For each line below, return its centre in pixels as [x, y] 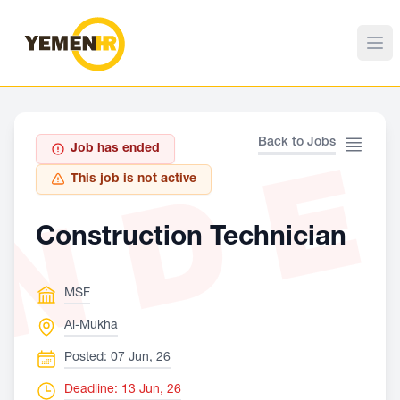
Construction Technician [191, 239]
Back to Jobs [297, 143]
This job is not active [133, 179]
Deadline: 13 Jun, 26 [123, 390]
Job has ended [115, 149]
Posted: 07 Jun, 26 [117, 358]
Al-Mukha [91, 326]
